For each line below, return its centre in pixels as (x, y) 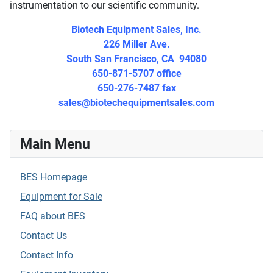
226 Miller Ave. (136, 44)
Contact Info (47, 255)
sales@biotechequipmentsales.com (136, 103)
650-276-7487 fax (136, 88)
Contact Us (44, 236)
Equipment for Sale (61, 197)
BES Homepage (54, 177)
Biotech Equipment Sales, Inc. (136, 30)
